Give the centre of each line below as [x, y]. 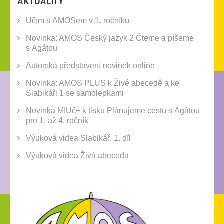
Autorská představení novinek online [90, 65]
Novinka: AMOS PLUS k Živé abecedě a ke [103, 83]
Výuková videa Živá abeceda [77, 155]
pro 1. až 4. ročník [57, 120]
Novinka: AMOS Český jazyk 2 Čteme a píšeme [110, 38]
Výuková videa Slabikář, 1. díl [78, 138]
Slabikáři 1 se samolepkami [75, 93]
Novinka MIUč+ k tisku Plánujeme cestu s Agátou [113, 110]
